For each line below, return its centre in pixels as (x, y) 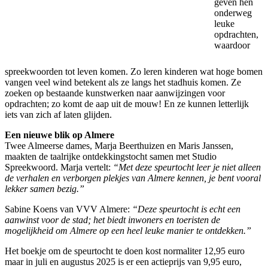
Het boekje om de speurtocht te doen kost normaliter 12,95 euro (125, 251)
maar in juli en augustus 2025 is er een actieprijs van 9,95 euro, (123, 261)
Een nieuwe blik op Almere (60, 135)
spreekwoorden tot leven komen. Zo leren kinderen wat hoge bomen (134, 71)
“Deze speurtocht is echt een (185, 209)
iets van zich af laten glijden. (58, 114)
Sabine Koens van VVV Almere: (67, 209)
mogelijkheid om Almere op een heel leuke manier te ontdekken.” (128, 230)
